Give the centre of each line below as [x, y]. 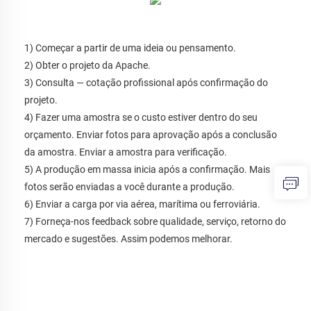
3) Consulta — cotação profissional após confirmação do [146, 83]
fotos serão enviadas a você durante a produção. [131, 187]
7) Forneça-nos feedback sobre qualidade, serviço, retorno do [155, 222]
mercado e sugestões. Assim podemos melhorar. [129, 239]
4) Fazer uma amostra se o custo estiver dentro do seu [141, 118]
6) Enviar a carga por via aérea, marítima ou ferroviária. [143, 204]
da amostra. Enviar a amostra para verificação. [127, 152]
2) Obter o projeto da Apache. [89, 66]
